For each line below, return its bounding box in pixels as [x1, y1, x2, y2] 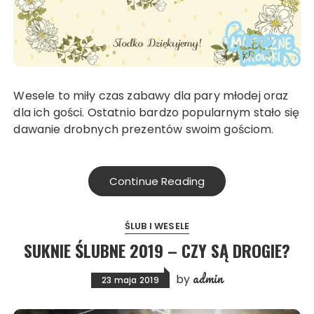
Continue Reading [109, 174, 205, 189]
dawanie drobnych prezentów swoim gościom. [13, 121, 274, 138]
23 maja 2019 [101, 274, 159, 287]
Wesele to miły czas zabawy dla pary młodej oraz [13, 88, 25, 104]
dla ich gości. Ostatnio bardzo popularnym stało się [13, 104, 300, 121]
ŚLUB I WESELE [125, 219, 189, 233]
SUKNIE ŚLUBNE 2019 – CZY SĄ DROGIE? [24, 238, 290, 264]
